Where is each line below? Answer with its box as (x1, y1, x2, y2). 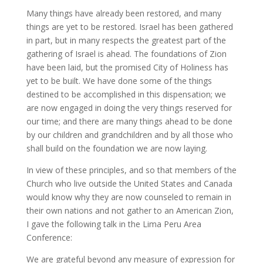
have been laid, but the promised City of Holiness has (26, 62, 228, 73)
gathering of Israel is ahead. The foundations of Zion (26, 48, 227, 59)
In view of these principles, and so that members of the (26, 164, 237, 176)
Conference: (26, 232, 72, 243)
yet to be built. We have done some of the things (26, 75, 212, 86)
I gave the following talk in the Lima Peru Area (26, 218, 201, 230)
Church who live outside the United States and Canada (26, 178, 232, 189)
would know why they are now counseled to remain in (26, 191, 231, 203)
